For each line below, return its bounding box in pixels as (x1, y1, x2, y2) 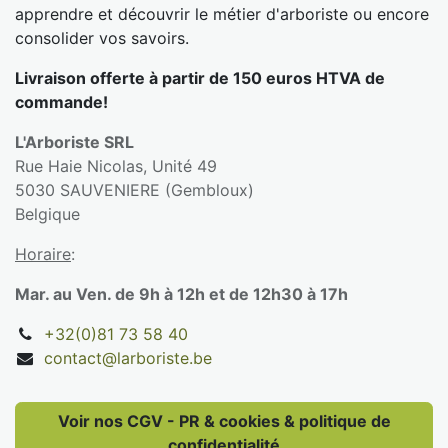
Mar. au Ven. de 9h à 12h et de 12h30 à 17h (15, 283, 348, 304)
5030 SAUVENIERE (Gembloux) (15, 179, 259, 200)
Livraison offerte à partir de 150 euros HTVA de (15, 67, 385, 88)
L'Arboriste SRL (15, 131, 134, 152)
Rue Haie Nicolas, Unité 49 (15, 155, 222, 176)
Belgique (15, 203, 80, 224)
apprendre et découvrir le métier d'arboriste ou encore (15, 3, 429, 24)
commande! (15, 91, 108, 112)
